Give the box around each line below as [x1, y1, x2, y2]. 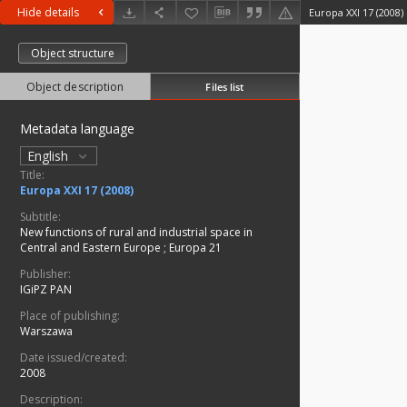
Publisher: [20, 266, 71, 283]
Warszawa [20, 323, 73, 340]
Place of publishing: [20, 308, 120, 324]
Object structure [31, 45, 114, 62]
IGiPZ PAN [20, 282, 72, 298]
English [27, 147, 73, 165]
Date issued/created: [20, 350, 127, 366]
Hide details [17, 5, 79, 21]
